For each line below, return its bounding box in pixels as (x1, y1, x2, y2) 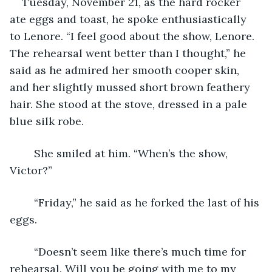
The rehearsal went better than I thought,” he (10, 46, 249, 60)
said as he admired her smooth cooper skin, (10, 63, 242, 77)
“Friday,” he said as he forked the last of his (22, 195, 34, 209)
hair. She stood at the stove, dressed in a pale (10, 97, 250, 111)
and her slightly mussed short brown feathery (10, 80, 253, 94)
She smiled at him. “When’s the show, (22, 146, 34, 160)
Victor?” (10, 163, 52, 177)
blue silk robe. (10, 114, 84, 128)
